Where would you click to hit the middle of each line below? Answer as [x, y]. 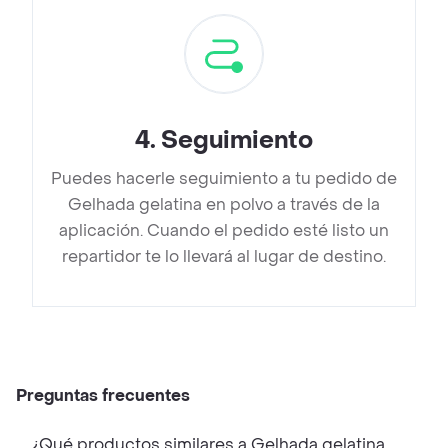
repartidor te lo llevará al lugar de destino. [224, 257]
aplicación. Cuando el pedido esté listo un [224, 231]
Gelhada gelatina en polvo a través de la [224, 205]
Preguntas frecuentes [103, 396]
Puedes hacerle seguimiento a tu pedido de [224, 179]
